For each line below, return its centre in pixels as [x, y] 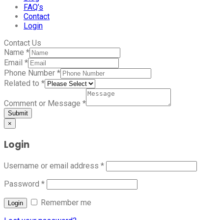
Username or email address [52, 166]
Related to [23, 83]
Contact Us [23, 43]
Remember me [65, 203]
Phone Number [30, 73]
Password [23, 184]
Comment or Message [43, 103]
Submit [18, 113]
